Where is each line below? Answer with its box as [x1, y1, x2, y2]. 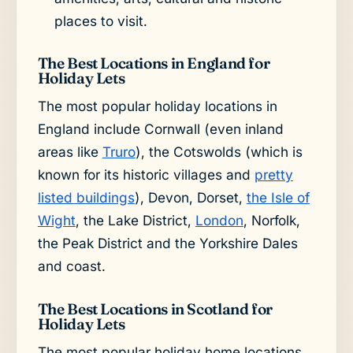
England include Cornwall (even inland [37, 121, 284, 138]
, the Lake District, [75, 212, 195, 229]
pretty [254, 166, 293, 184]
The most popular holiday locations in [37, 98, 277, 115]
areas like [37, 143, 102, 161]
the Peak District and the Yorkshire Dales [37, 235, 298, 252]
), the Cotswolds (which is [135, 143, 303, 161]
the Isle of [246, 189, 310, 206]
